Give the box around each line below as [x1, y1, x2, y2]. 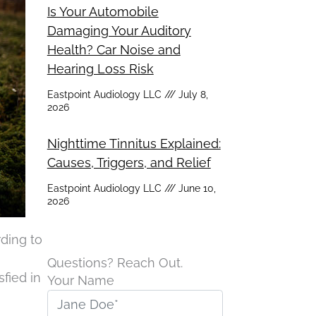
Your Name [47, 272, 114, 288]
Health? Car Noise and [47, 42, 181, 57]
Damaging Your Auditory [47, 23, 191, 38]
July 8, [175, 88, 208, 100]
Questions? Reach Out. [47, 255, 183, 270]
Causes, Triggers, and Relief [47, 154, 211, 170]
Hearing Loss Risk [47, 61, 154, 76]
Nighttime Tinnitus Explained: [47, 135, 221, 151]
